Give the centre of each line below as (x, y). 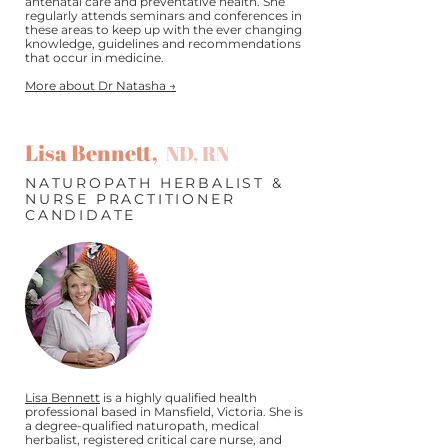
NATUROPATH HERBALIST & (154, 183)
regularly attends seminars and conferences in (163, 15)
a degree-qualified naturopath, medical (142, 425)
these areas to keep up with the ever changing (163, 29)
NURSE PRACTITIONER (130, 199)
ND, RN (197, 153)
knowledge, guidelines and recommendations (163, 43)
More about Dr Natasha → (100, 85)
